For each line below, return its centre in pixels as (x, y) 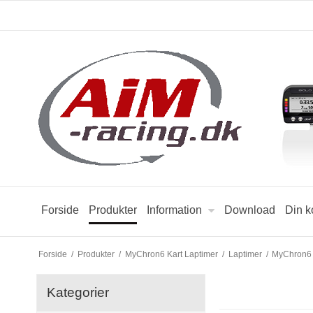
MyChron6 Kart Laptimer (171, 254)
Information (174, 210)
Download (250, 210)
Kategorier (78, 292)
